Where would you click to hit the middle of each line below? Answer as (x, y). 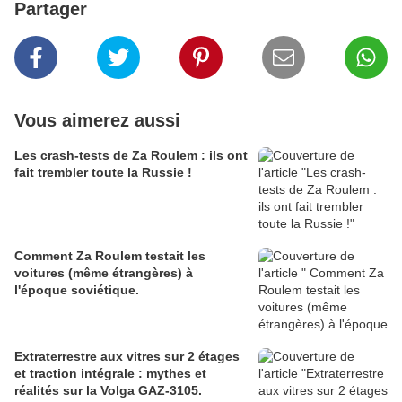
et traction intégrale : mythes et (110, 374)
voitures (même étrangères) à (104, 273)
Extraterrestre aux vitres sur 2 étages (127, 357)
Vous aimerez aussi (97, 121)
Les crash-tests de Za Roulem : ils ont (131, 156)
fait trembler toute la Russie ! (103, 173)
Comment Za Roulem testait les (110, 256)
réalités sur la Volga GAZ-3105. (108, 391)
